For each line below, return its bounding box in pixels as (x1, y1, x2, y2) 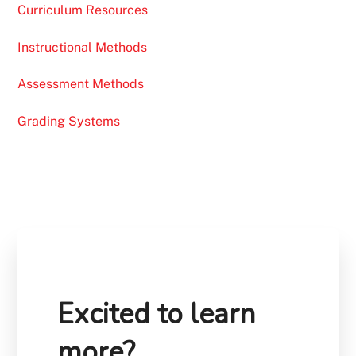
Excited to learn (57, 294, 256, 333)
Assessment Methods (17, 76, 145, 92)
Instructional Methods (17, 39, 148, 55)
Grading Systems (17, 114, 121, 130)
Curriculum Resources (17, 2, 149, 17)
